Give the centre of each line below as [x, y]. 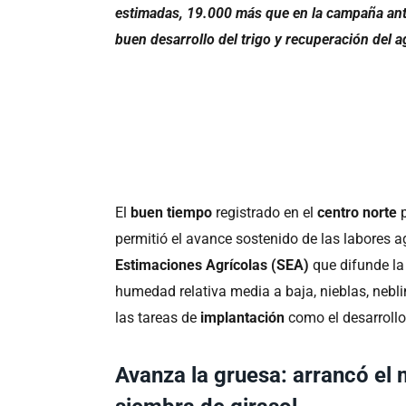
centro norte [359, 213]
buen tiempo [172, 213]
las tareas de [158, 318]
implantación [245, 318]
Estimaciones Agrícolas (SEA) [213, 266]
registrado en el [265, 213]
